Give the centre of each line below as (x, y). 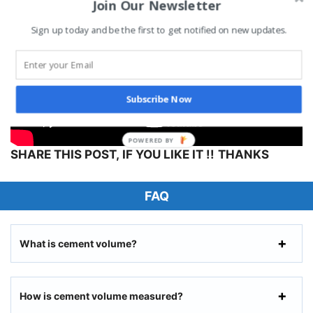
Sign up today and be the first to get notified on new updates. (159, 30)
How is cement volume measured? (101, 296)
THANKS (243, 155)
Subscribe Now (158, 100)
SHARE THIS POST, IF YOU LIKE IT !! (112, 155)
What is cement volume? (78, 243)
